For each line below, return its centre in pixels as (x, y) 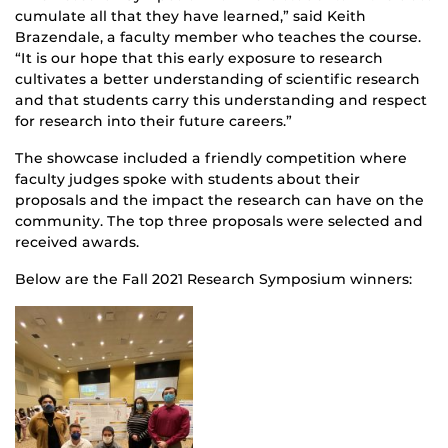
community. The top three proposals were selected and (219, 221)
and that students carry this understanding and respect (221, 100)
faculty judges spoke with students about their (187, 179)
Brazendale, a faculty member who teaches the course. (218, 37)
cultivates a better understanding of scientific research (217, 79)
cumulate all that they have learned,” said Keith (190, 16)
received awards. (77, 242)
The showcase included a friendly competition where (211, 158)
